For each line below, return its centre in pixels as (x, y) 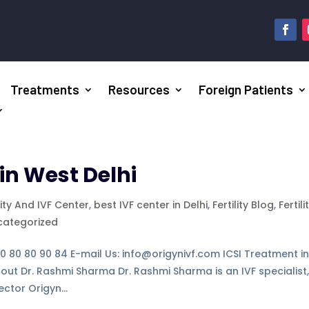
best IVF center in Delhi (151, 205)
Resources (139, 90)
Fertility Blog (243, 205)
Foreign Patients (246, 90)
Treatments (45, 90)
